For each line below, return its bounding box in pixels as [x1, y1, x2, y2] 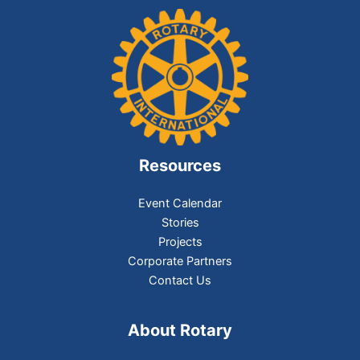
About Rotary [128, 321, 232, 341]
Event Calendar [138, 196, 222, 211]
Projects [157, 235, 202, 250]
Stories [161, 215, 199, 231]
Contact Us [149, 273, 211, 288]
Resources [139, 156, 221, 176]
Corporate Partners [128, 254, 232, 269]
